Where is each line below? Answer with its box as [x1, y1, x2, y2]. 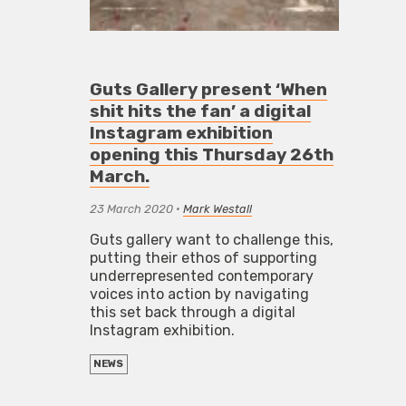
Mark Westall [183, 201, 253, 216]
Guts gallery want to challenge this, [90, 230, 334, 248]
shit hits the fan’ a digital [90, 100, 312, 121]
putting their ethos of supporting [90, 248, 318, 266]
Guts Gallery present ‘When [90, 78, 328, 100]
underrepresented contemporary [90, 266, 314, 285]
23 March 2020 [90, 201, 174, 216]
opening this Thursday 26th [90, 143, 334, 165]
